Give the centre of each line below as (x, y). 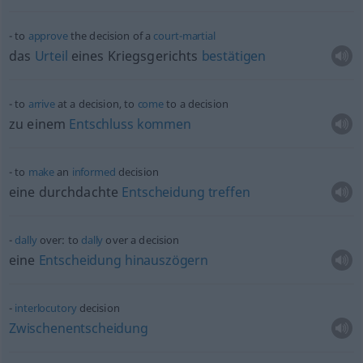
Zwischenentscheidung (78, 328)
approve (48, 36)
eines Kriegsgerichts (135, 56)
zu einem (39, 124)
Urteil (51, 56)
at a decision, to (96, 104)
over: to (59, 240)
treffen (229, 192)
